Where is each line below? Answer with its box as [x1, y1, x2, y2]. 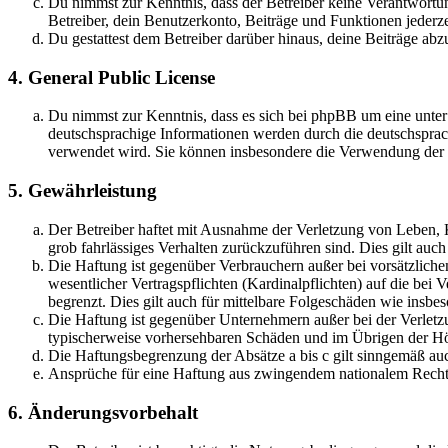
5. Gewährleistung [8, 180, 157, 202]
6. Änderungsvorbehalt [8, 401, 198, 423]
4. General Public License [8, 66, 215, 88]
